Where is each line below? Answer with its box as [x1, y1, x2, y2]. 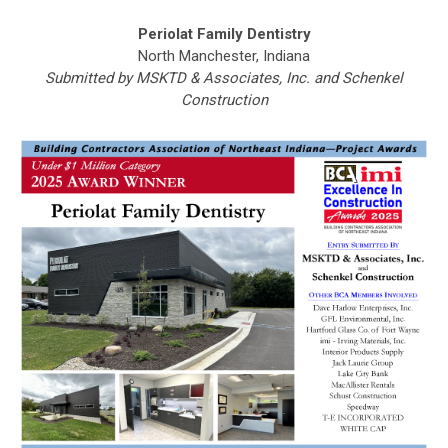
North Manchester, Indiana [138, 47, 310, 66]
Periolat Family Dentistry [137, 25, 311, 44]
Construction [180, 91, 268, 110]
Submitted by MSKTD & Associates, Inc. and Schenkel [45, 69, 403, 88]
